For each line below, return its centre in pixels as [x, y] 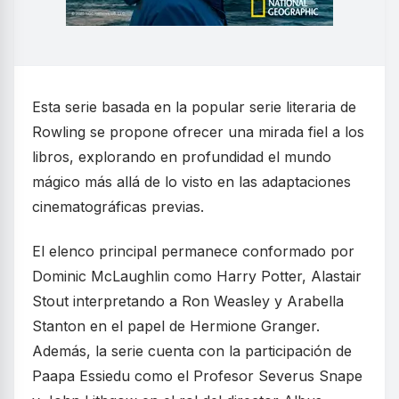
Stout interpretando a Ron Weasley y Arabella [188, 301]
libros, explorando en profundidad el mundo [182, 157]
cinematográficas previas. [118, 207]
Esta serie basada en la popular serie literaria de [194, 107]
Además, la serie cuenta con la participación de [192, 351]
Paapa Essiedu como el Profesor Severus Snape [197, 376]
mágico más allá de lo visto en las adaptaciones [191, 182]
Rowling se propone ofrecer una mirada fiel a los [198, 132]
